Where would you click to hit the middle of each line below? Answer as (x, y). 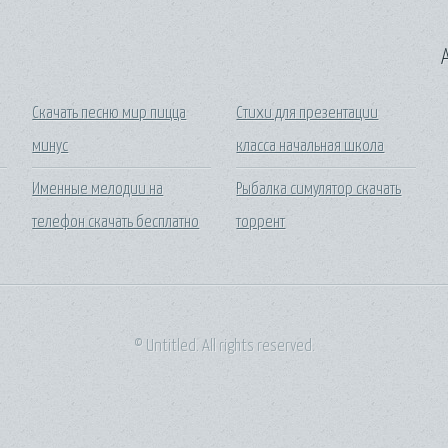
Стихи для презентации (307, 114)
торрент (261, 222)
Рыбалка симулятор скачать (319, 189)
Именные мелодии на (98, 189)
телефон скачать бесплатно (116, 222)
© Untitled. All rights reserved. (224, 346)
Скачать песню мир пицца (109, 114)
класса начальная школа (310, 147)
